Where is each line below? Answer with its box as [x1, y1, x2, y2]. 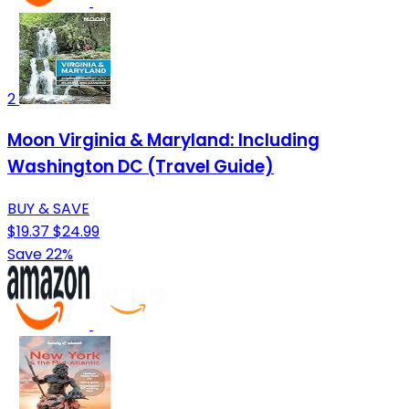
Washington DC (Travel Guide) [7, 154, 274, 180]
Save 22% [7, 244, 73, 266]
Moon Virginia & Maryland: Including [7, 128, 320, 153]
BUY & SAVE [7, 198, 89, 220]
